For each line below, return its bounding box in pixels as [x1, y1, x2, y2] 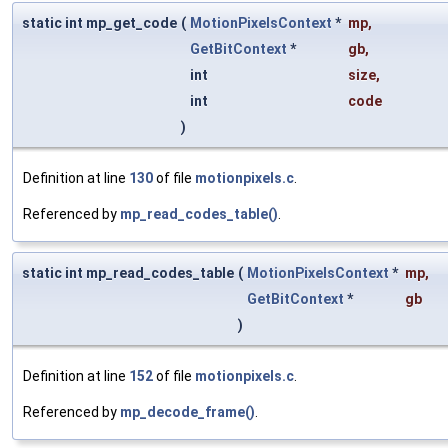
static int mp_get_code [22, 15, 177, 32]
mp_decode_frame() [120, 404, 255, 421]
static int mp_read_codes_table [22, 265, 234, 282]
